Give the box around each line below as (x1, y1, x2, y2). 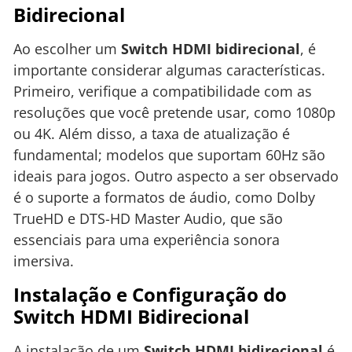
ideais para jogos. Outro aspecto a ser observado (13, 167, 339, 186)
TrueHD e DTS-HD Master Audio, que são (13, 209, 283, 229)
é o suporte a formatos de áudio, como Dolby (13, 188, 315, 207)
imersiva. (13, 251, 74, 271)
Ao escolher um (13, 39, 121, 59)
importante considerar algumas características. (13, 60, 325, 80)
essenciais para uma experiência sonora (13, 230, 280, 250)
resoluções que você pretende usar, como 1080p (13, 103, 335, 123)
